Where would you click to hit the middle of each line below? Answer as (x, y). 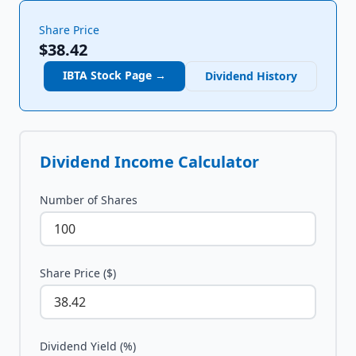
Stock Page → (127, 75)
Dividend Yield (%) (88, 346)
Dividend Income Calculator (149, 162)
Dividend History (251, 76)
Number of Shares (89, 200)
